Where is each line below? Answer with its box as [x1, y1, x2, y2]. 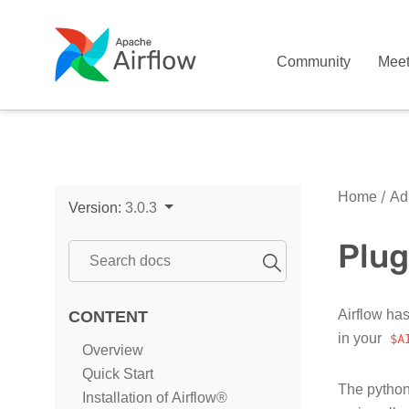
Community [277, 53, 351, 70]
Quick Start [82, 365, 153, 383]
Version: [68, 199, 125, 216]
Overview [82, 341, 143, 359]
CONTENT [68, 307, 148, 326]
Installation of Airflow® [82, 389, 227, 406]
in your [338, 330, 385, 347]
